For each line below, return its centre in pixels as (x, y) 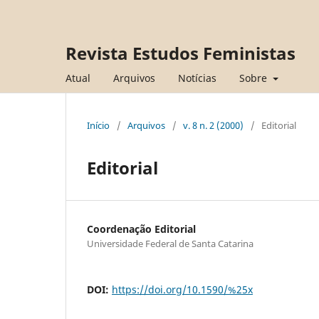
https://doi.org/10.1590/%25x (182, 289)
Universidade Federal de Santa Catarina (170, 243)
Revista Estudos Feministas (181, 53)
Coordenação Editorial (141, 229)
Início (98, 125)
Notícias (197, 78)
